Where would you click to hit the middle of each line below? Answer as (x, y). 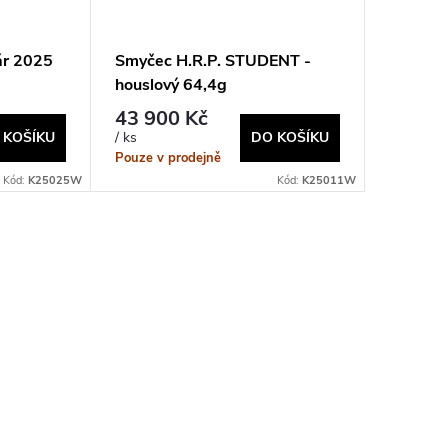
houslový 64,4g (170, 85)
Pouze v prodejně (167, 157)
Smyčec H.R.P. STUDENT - (212, 61)
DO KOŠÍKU (289, 138)
